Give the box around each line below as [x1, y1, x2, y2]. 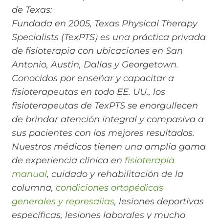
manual [12, 168, 47, 179]
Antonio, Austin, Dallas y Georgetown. [12, 59, 178, 70]
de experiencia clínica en [12, 154, 125, 166]
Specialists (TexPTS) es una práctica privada [12, 31, 206, 43]
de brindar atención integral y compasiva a [12, 113, 204, 125]
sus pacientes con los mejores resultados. [12, 127, 195, 138]
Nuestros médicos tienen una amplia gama [12, 141, 206, 152]
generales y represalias [12, 196, 114, 207]
